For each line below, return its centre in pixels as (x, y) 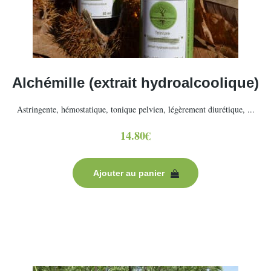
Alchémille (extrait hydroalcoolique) (135, 83)
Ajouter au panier (129, 173)
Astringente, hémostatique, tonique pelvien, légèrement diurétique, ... (135, 109)
